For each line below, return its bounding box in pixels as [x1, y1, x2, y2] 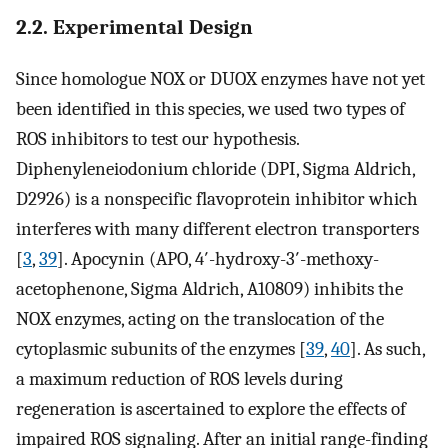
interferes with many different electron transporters [16, 217, 419, 240]
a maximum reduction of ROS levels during [16, 367, 343, 390]
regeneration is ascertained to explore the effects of [16, 397, 406, 420]
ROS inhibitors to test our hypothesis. [16, 127, 299, 150]
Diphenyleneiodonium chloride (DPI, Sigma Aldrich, [16, 157, 415, 180]
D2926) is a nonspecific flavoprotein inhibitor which [16, 187, 418, 210]
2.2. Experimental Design [16, 15, 253, 40]
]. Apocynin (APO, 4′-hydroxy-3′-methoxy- [57, 247, 379, 270]
